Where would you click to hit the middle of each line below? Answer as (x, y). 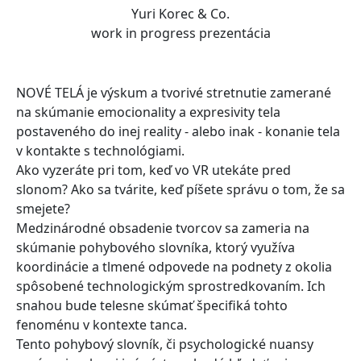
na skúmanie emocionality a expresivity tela (148, 112)
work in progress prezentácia (180, 33)
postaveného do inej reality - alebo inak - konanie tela (178, 132)
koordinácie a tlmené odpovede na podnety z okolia (174, 267)
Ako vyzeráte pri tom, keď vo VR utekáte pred (154, 170)
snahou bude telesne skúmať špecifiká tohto (152, 306)
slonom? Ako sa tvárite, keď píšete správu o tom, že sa (180, 190)
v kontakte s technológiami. (100, 151)
